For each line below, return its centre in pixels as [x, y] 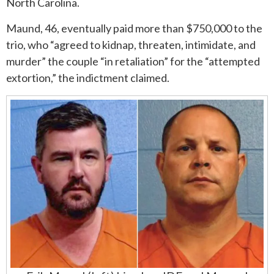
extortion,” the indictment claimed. [88, 77]
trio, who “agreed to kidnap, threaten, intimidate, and [131, 44]
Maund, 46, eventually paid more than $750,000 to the [134, 28]
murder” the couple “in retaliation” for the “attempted [133, 61]
